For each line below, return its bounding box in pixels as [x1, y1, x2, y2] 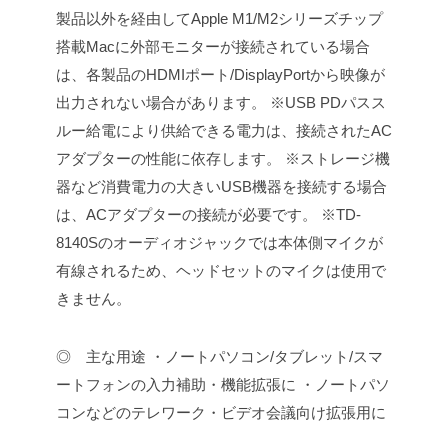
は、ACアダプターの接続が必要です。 [56, 206, 317, 224]
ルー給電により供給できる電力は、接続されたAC [56, 122, 392, 140]
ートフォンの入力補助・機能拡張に [56, 376, 296, 394]
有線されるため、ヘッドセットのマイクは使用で [56, 262, 386, 280]
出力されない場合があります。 [56, 94, 266, 112]
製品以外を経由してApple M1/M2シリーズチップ [56, 10, 383, 28]
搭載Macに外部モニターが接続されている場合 [56, 38, 370, 56]
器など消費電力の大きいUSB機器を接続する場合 [56, 178, 387, 196]
